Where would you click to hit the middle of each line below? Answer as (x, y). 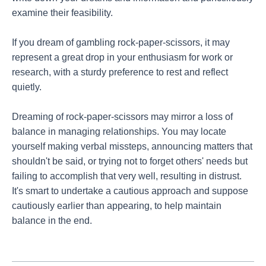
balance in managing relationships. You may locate (119, 131)
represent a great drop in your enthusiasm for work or (122, 58)
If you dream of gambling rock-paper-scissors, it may (121, 43)
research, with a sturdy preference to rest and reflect (120, 72)
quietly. (27, 87)
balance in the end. (52, 220)
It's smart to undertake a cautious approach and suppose (130, 191)
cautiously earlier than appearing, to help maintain (117, 205)
